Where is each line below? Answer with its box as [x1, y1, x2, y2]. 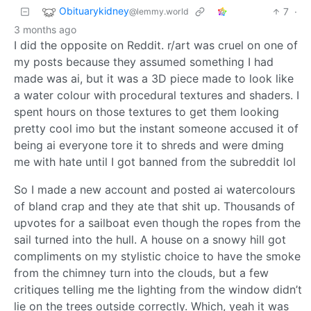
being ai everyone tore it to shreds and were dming [14, 137, 284, 152]
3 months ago [14, 23, 76, 35]
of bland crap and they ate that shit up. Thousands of [14, 199, 295, 213]
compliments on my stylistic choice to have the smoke [14, 249, 301, 263]
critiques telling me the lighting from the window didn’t [14, 282, 302, 296]
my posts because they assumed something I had [14, 54, 274, 69]
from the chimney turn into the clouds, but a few [14, 265, 269, 280]
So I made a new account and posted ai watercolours [14, 182, 295, 196]
